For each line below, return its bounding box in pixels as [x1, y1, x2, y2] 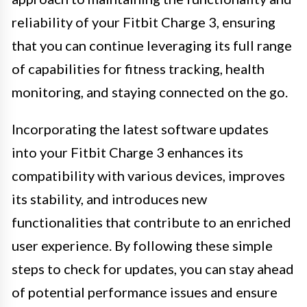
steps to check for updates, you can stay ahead [12, 260, 294, 277]
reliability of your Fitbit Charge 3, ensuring [12, 13, 275, 30]
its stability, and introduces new [12, 190, 207, 207]
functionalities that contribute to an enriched [12, 213, 291, 230]
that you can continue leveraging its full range [12, 36, 292, 53]
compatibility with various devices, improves [12, 167, 285, 184]
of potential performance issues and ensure [12, 283, 278, 300]
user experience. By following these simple [12, 236, 273, 254]
